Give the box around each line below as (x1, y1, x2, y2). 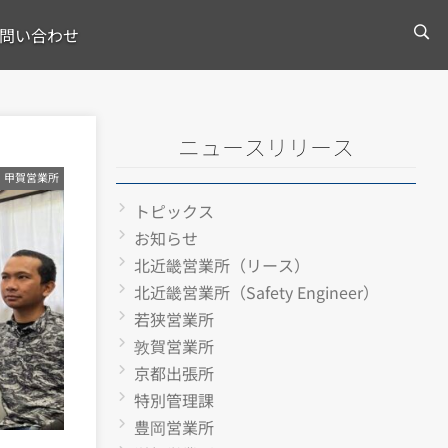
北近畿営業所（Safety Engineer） (134, 280, 379, 304)
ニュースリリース (178, 130, 354, 162)
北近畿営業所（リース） (134, 253, 310, 277)
